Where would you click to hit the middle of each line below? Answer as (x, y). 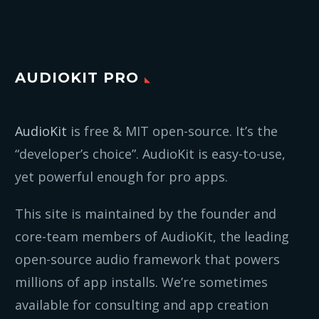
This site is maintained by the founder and (146, 214)
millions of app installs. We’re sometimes (141, 282)
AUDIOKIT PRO (77, 78)
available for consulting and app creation (142, 305)
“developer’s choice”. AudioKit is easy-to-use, (150, 154)
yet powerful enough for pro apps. (121, 177)
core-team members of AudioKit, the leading (152, 237)
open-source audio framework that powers (147, 260)
